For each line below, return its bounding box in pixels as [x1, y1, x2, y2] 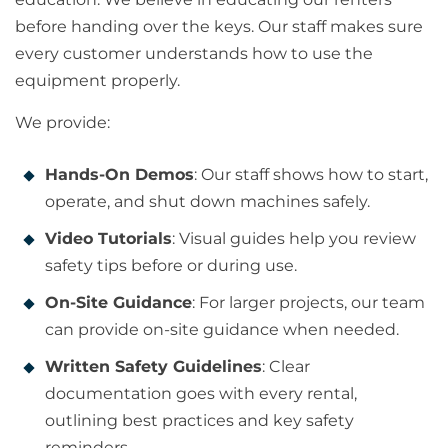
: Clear [262, 357, 310, 377]
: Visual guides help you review [172, 229, 416, 249]
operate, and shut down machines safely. [45, 192, 370, 212]
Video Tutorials [45, 229, 172, 249]
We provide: [15, 113, 110, 133]
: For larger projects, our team [192, 293, 425, 313]
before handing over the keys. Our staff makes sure [15, 17, 423, 37]
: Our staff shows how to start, [194, 165, 428, 185]
